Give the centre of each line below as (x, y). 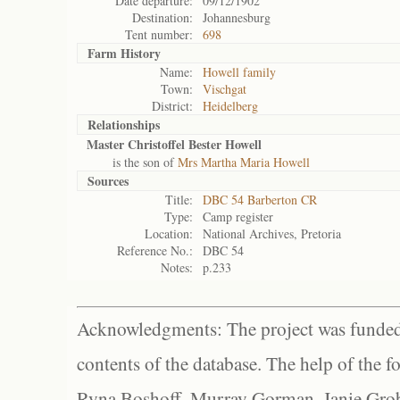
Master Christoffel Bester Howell (174, 144)
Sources (108, 181)
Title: (179, 200)
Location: (169, 233)
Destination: (162, 17)
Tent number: (159, 34)
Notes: (177, 267)
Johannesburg (237, 17)
